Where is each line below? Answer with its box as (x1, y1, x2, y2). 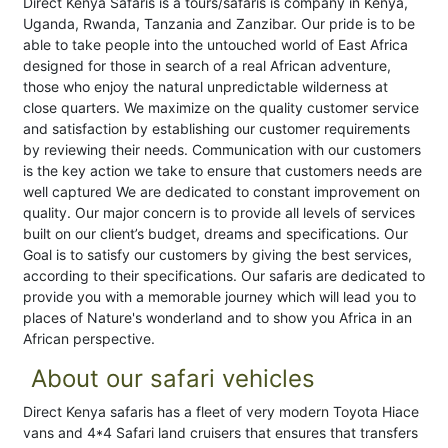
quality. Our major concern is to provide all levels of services (23, 204, 415, 222)
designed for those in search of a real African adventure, (23, 57, 391, 75)
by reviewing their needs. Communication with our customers (23, 141, 421, 159)
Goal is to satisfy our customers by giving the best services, (23, 246, 412, 264)
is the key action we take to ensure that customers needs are (23, 162, 422, 180)
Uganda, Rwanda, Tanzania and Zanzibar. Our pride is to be (23, 15, 415, 33)
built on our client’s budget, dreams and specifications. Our (23, 225, 408, 243)
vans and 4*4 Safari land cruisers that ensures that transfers (23, 424, 418, 442)
